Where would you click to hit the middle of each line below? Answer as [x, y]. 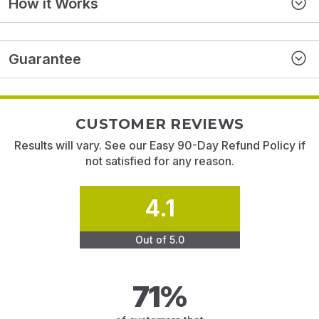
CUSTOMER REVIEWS [159, 124]
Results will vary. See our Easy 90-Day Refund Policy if [159, 146]
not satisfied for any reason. [159, 161]
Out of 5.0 [159, 240]
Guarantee [45, 59]
